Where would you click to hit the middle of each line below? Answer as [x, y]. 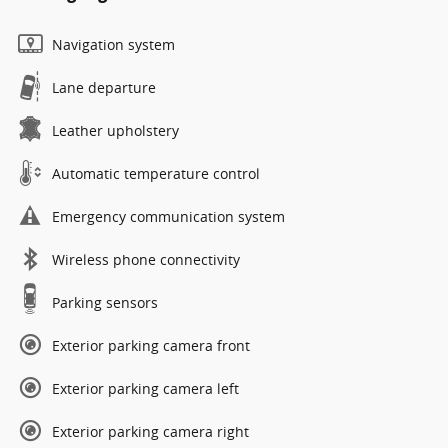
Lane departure [104, 87]
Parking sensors [105, 302]
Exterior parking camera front [151, 345]
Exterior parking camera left [145, 388]
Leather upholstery [115, 130]
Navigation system [113, 44]
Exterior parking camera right [150, 431]
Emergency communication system [168, 216]
